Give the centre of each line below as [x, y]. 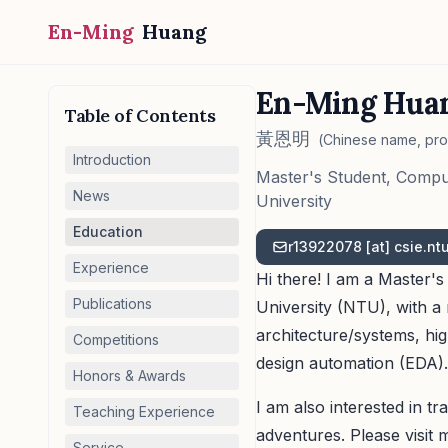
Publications [112, 303]
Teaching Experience [144, 411]
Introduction [112, 159]
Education [108, 231]
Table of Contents [140, 115]
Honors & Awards [129, 375]
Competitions [116, 339]
